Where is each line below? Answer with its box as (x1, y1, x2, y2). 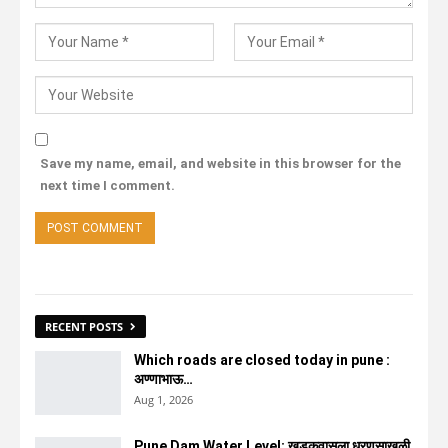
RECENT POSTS (45, 318, 126, 334)
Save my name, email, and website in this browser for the (40, 155, 401, 171)
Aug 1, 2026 (134, 391, 193, 407)
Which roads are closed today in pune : (134, 351, 390, 368)
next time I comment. (40, 177, 175, 193)
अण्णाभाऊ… (134, 370, 193, 387)
